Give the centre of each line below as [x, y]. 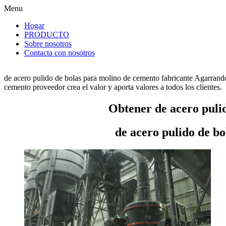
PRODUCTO [47, 35]
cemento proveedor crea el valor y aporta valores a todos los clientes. [113, 87]
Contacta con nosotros [60, 53]
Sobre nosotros [48, 44]
